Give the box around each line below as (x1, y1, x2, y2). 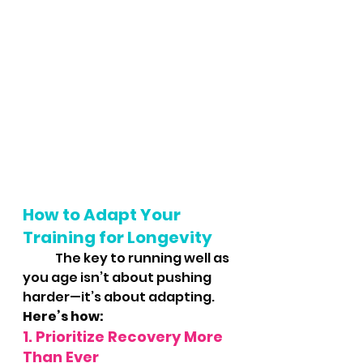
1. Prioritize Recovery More (23, 327, 226, 347)
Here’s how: (23, 307, 104, 326)
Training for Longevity (23, 226, 212, 249)
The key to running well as (23, 249, 55, 267)
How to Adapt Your (23, 203, 184, 226)
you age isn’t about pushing (23, 268, 214, 287)
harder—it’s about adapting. (23, 288, 217, 306)
